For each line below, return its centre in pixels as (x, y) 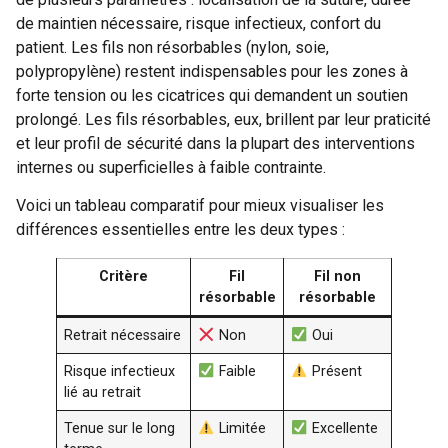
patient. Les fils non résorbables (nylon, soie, (172, 47)
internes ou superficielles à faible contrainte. (171, 167)
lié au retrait (103, 393)
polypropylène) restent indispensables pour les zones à (212, 71)
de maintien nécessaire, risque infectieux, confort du (198, 23)
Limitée (240, 429)
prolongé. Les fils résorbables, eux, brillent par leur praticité (223, 119)
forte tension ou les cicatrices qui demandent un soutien (212, 95)
